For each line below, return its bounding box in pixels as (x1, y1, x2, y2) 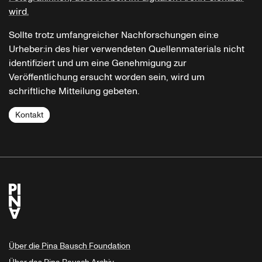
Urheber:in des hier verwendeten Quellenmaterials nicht (9, 43, 244, 56)
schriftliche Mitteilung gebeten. (9, 85, 139, 98)
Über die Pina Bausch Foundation (9, 240, 130, 252)
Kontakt (15, 109, 43, 121)
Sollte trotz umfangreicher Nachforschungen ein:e (9, 29, 219, 42)
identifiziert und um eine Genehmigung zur (9, 57, 187, 70)
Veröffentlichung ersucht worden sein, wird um (9, 71, 205, 84)
